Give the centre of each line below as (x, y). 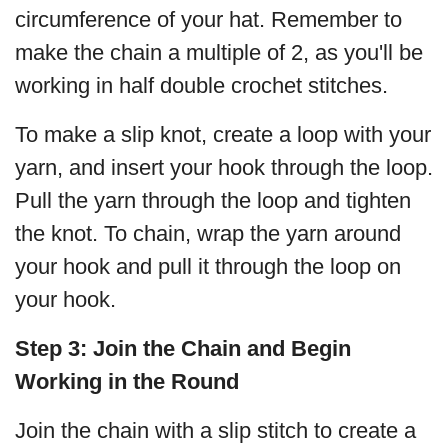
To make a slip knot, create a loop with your (223, 135)
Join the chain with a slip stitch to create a (215, 431)
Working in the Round (127, 382)
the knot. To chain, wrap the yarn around (208, 234)
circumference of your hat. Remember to (208, 20)
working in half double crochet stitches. (201, 86)
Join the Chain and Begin (222, 349)
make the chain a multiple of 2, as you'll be (219, 53)
